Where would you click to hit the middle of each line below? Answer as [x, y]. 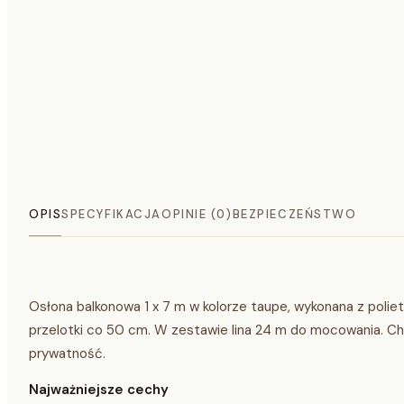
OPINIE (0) [197, 214]
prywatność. [67, 353]
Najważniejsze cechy [99, 389]
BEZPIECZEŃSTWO [294, 214]
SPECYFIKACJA [111, 214]
